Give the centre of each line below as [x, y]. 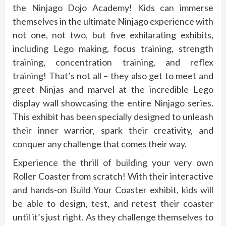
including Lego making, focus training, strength [113, 49]
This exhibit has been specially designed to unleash [113, 117]
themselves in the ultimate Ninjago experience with [113, 21]
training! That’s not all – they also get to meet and [113, 76]
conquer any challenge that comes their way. [100, 144]
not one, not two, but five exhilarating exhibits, [113, 35]
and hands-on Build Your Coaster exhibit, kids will [113, 190]
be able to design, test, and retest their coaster [113, 204]
